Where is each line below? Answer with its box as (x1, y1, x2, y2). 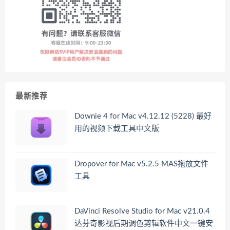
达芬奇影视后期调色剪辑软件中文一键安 (74, 220, 213, 228)
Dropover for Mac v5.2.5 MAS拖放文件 (74, 160, 208, 168)
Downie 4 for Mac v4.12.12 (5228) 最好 (74, 112, 212, 121)
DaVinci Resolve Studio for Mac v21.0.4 (74, 207, 210, 216)
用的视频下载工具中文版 (74, 125, 159, 133)
